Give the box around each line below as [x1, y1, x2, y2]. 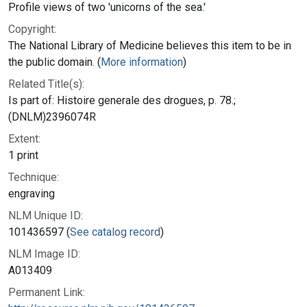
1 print [8, 148, 38, 162]
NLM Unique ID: [8, 208, 83, 222]
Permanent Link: [8, 285, 85, 299]
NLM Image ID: [8, 247, 80, 260]
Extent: [8, 132, 40, 145]
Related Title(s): [8, 77, 84, 90]
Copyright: [8, 22, 56, 36]
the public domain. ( [8, 55, 101, 69]
